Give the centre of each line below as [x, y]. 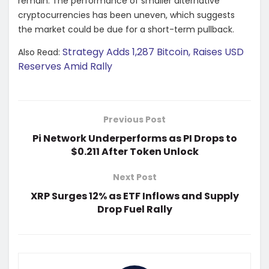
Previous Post [134, 120]
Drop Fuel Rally [134, 210]
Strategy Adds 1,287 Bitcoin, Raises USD [153, 52]
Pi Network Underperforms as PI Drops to [134, 139]
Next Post [134, 177]
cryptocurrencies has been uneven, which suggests [126, 15]
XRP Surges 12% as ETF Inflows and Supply [134, 196]
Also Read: [40, 53]
